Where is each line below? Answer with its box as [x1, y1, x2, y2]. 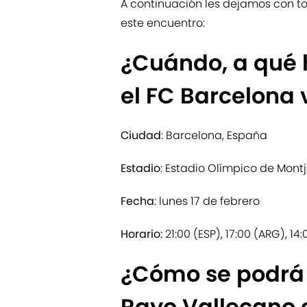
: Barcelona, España [161, 127, 267, 144]
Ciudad [121, 127, 161, 144]
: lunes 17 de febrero [154, 193, 260, 210]
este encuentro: [121, 15, 205, 32]
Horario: [121, 226, 165, 243]
